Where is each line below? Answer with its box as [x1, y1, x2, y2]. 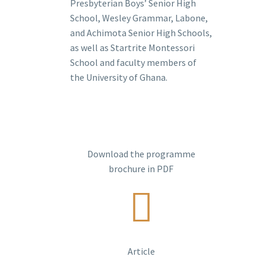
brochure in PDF [109, 163, 173, 175]
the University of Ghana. [70, 71, 167, 84]
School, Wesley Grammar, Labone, [70, 12, 208, 24]
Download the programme [87, 148, 195, 160]
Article [127, 245, 155, 258]
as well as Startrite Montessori [70, 42, 195, 54]
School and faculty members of [70, 56, 197, 69]
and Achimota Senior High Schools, [70, 27, 212, 39]
